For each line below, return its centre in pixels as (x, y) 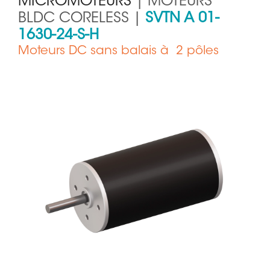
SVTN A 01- (182, 19)
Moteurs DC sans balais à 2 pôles (118, 52)
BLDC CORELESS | (82, 19)
